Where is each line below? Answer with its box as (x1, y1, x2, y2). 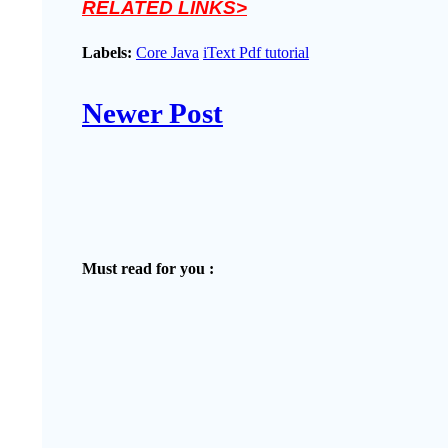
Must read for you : (82, 259, 214, 277)
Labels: (82, 44, 132, 61)
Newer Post (82, 96, 223, 129)
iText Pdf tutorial (203, 44, 309, 61)
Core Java (136, 44, 199, 61)
